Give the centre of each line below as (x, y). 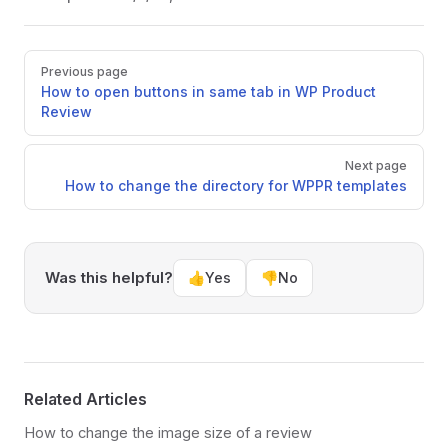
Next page (376, 166)
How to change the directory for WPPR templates (236, 186)
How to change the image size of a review (168, 433)
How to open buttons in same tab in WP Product (208, 92)
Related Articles (85, 399)
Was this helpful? (109, 278)
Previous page (84, 72)
